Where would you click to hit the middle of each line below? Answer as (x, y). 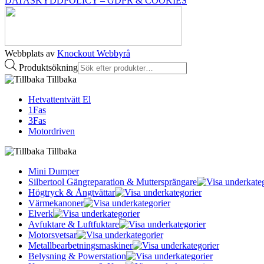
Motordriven (52, 131)
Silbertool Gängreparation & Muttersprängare (113, 182)
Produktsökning (48, 68)
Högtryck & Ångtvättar (72, 193)
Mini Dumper (54, 171)
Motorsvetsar (52, 235)
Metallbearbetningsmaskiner (80, 246)
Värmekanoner (56, 203)
